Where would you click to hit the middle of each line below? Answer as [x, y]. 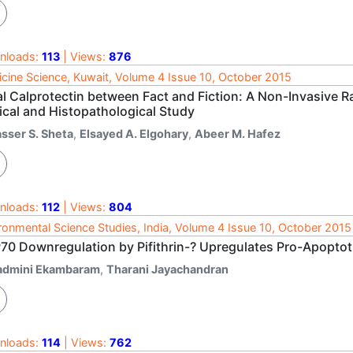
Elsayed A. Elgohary [134, 133]
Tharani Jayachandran [167, 269]
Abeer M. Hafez [238, 133]
